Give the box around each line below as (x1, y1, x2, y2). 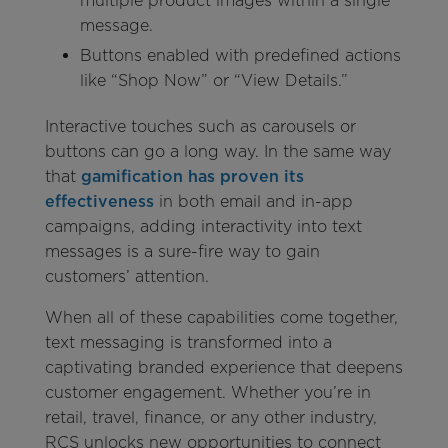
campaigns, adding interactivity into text (44, 216, 362, 236)
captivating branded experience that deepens (44, 357, 403, 377)
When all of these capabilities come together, (44, 307, 398, 327)
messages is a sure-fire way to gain (44, 241, 320, 261)
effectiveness (44, 191, 154, 211)
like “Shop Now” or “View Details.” (79, 70, 348, 90)
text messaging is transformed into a (44, 332, 332, 352)
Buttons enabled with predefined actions (79, 45, 401, 65)
